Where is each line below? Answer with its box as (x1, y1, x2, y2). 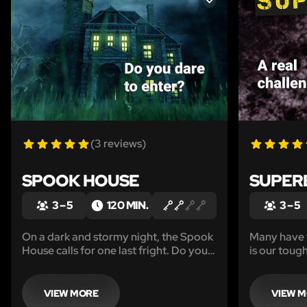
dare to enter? (22, 256, 93, 271)
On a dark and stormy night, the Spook (22, 229, 213, 244)
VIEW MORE (44, 286, 98, 299)
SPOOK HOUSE (22, 169, 140, 191)
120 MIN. (107, 197, 148, 212)
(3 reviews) (90, 136, 146, 151)
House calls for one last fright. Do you (22, 243, 208, 258)
